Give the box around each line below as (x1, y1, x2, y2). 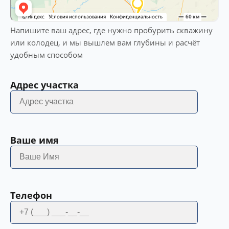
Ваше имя (10, 133, 59, 146)
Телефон (10, 189, 52, 201)
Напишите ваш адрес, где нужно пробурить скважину (10, 25, 213, 35)
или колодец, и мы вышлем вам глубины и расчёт (10, 37, 200, 48)
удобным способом (10, 49, 83, 60)
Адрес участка (10, 78, 79, 91)
